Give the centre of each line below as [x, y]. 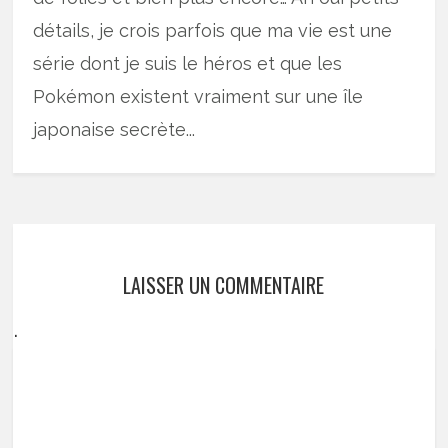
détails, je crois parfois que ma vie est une [213, 31]
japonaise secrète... [114, 130]
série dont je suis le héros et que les [188, 64]
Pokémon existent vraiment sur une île [198, 97]
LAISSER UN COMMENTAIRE [224, 285]
